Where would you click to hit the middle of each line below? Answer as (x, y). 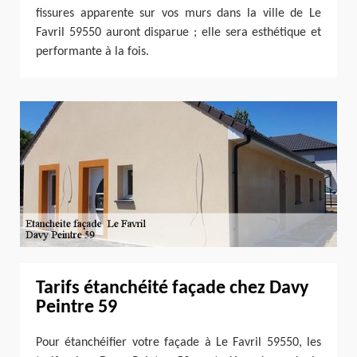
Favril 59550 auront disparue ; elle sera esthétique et (178, 33)
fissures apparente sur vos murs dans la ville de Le (178, 14)
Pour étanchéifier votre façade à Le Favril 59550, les (178, 342)
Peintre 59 (76, 307)
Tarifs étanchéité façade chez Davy (172, 288)
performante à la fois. (92, 52)
